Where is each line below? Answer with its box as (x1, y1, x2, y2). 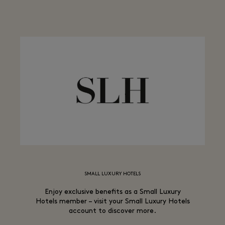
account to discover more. (69, 207, 156, 215)
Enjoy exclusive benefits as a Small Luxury (44, 188, 181, 196)
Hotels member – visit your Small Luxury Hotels (35, 198, 190, 205)
